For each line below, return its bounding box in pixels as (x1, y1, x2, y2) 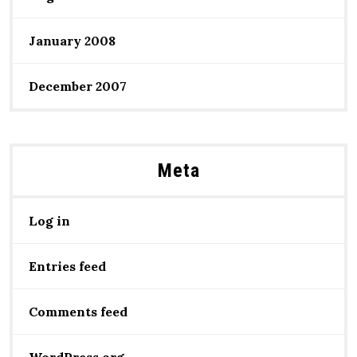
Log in (29, 213, 70, 229)
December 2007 (29, 78, 127, 94)
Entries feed (29, 258, 106, 274)
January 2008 (29, 33, 116, 49)
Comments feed (29, 304, 127, 320)
